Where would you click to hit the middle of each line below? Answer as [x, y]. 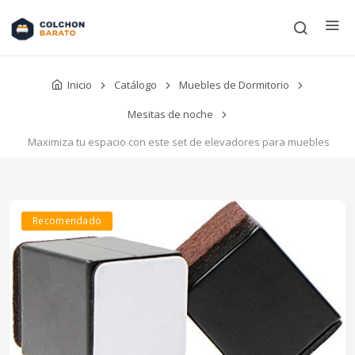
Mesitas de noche [170, 115]
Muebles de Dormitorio [234, 85]
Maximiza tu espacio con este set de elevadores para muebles [179, 142]
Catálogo [136, 85]
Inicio [80, 84]
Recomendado [67, 221]
